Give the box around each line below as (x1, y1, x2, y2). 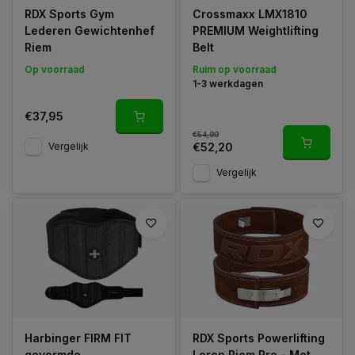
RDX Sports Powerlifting (192, 330, 325, 345)
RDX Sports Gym (25, 6, 114, 21)
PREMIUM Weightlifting (192, 23, 319, 37)
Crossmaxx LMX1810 (192, 6, 307, 21)
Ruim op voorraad (192, 63, 277, 75)
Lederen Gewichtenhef (25, 23, 155, 37)
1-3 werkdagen (192, 77, 263, 90)
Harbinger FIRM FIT (25, 330, 132, 345)
